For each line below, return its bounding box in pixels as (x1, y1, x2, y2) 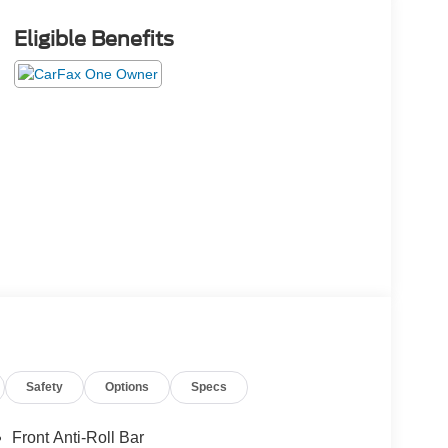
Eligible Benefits (13, 26, 174, 51)
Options (105, 379, 150, 394)
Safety (26, 379, 64, 394)
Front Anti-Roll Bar (11, 428, 144, 446)
